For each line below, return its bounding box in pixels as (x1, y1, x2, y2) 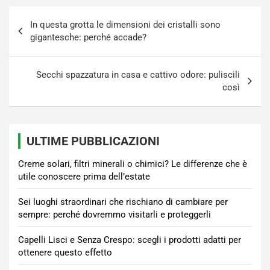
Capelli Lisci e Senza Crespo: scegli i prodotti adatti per (18, 234, 241, 245)
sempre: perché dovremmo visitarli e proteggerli (18, 209, 211, 220)
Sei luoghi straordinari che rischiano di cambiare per (18, 196, 228, 207)
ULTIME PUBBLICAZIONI (27, 133, 160, 148)
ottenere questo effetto (18, 246, 112, 258)
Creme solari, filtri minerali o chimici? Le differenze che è (18, 158, 247, 169)
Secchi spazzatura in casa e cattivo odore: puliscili (36, 69, 240, 80)
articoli (8, 25, 54, 43)
